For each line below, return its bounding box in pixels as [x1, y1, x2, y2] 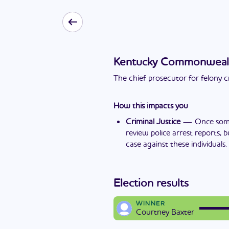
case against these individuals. [126, 141, 227, 149]
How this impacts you [113, 102, 188, 110]
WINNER [136, 201, 165, 207]
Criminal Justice [126, 118, 180, 126]
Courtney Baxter [136, 209, 194, 217]
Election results [113, 178, 189, 189]
